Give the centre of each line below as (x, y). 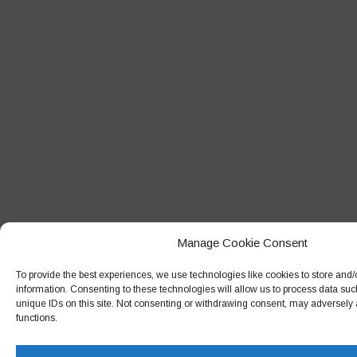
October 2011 (58, 163)
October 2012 (58, 135)
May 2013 (48, 107)
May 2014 (48, 24)
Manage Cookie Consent (242, 243)
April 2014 (49, 51)
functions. (37, 318)
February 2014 (61, 79)
